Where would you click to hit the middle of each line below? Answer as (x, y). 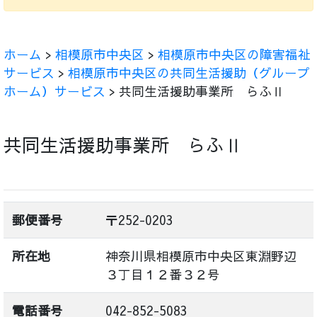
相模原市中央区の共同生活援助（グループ (189, 73)
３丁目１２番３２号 (163, 274)
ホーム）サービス (54, 91)
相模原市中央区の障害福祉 (234, 54)
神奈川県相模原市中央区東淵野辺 (201, 256)
